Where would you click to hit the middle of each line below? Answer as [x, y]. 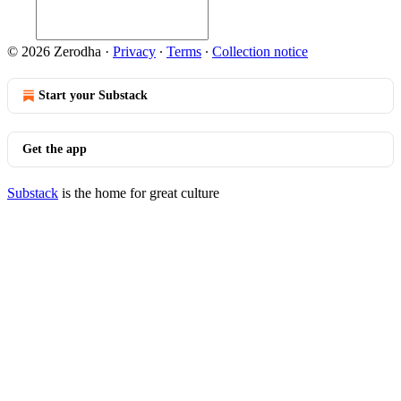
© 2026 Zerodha [54, 51]
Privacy [134, 51]
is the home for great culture [139, 193]
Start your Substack [93, 95]
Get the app [55, 149]
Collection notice [260, 51]
